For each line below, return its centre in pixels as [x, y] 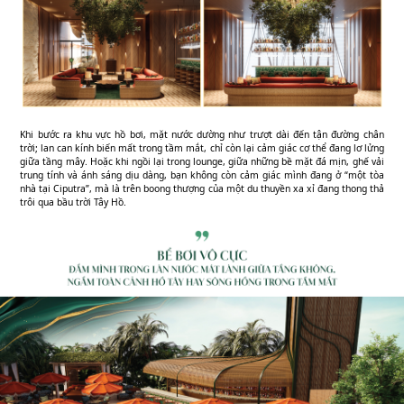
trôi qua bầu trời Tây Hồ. [73, 202]
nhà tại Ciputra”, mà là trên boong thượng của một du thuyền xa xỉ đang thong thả [202, 189]
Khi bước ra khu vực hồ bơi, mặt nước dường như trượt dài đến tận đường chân [202, 135]
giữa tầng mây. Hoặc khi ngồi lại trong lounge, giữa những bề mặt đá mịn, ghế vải [202, 162]
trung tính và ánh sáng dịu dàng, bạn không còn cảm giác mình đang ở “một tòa [202, 175]
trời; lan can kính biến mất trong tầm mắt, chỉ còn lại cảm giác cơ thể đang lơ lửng [202, 148]
